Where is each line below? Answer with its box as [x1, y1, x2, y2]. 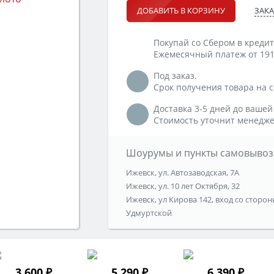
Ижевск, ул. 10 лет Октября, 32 [125, 180, 240, 192]
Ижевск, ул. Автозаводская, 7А [125, 167, 239, 179]
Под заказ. [154, 70, 197, 82]
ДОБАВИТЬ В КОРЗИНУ [137, 5, 225, 17]
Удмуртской [125, 207, 172, 219]
